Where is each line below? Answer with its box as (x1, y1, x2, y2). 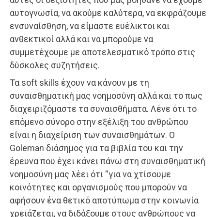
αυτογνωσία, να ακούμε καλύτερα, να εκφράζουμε (10, 7, 206, 18)
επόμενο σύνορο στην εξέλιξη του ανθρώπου (10, 116, 188, 127)
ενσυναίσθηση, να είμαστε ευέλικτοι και (10, 20, 170, 31)
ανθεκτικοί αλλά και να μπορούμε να (10, 33, 153, 44)
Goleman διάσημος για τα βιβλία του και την (10, 142, 183, 153)
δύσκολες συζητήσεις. (10, 60, 100, 70)
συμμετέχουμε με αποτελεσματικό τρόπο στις (10, 46, 195, 57)
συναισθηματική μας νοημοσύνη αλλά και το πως (10, 90, 202, 101)
